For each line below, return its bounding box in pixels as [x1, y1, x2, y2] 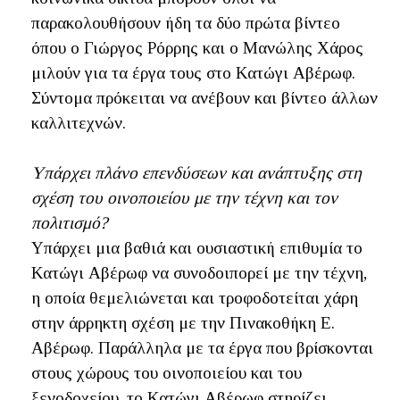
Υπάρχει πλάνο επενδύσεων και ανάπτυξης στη [31, 162, 362, 182]
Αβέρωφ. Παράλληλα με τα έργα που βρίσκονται [31, 337, 373, 357]
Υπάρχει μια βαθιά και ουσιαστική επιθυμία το [31, 237, 362, 257]
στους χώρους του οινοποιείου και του [31, 362, 302, 382]
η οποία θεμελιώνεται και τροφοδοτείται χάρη [31, 287, 358, 307]
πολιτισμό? [31, 212, 108, 232]
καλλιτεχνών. [31, 112, 126, 132]
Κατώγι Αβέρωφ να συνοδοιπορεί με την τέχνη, [31, 262, 367, 282]
